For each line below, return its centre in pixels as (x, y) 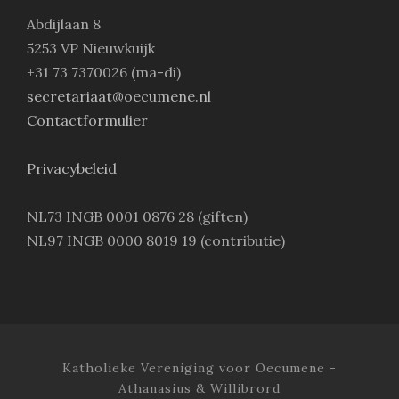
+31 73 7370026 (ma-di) (104, 73)
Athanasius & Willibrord (199, 389)
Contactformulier (87, 121)
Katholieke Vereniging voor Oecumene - (199, 368)
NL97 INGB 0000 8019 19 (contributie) (156, 241)
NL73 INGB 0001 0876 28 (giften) (137, 217)
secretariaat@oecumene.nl (119, 97)
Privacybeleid (72, 169)
